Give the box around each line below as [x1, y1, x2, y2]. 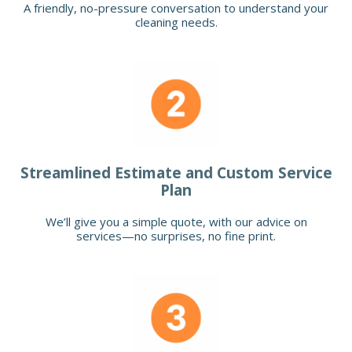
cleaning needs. [134, 14, 218, 31]
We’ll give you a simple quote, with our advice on [45, 214, 307, 230]
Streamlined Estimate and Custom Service [20, 163, 332, 184]
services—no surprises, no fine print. [76, 228, 276, 244]
